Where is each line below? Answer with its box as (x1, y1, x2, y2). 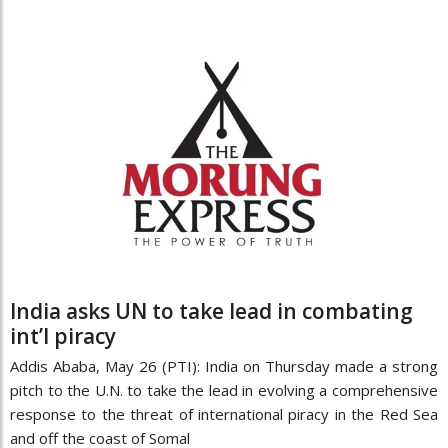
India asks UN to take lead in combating (10, 296, 413, 325)
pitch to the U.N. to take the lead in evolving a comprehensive (10, 379, 438, 400)
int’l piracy (10, 321, 116, 350)
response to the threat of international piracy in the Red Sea (10, 403, 438, 424)
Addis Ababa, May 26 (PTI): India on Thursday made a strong (10, 355, 438, 376)
